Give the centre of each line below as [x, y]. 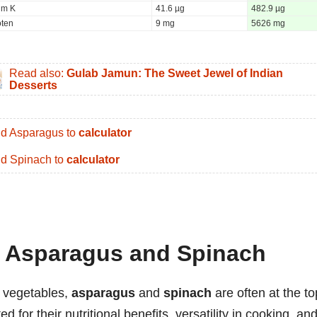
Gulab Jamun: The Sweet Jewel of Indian [175, 73]
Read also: [38, 73]
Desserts [33, 85]
